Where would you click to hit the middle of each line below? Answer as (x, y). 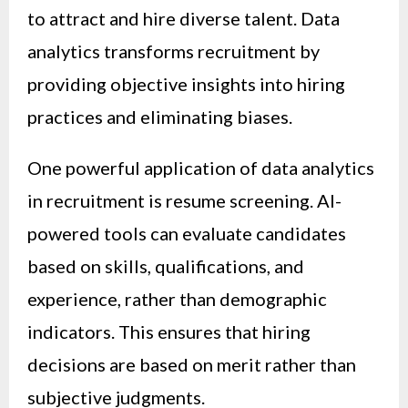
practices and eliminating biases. (160, 116)
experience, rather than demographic (177, 298)
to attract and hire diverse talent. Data (184, 18)
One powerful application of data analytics (201, 167)
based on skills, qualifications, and (166, 265)
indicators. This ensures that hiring (169, 331)
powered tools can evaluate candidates (187, 233)
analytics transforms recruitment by (173, 51)
